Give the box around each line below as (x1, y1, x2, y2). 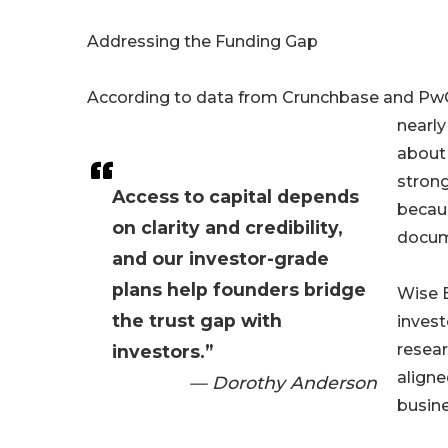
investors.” (112, 341, 213, 363)
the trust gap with (112, 310, 282, 332)
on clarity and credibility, (112, 217, 343, 239)
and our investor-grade (112, 248, 329, 270)
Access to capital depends (112, 186, 359, 208)
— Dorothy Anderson (189, 372, 377, 394)
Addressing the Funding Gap (87, 32, 318, 52)
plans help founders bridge (112, 279, 366, 301)
